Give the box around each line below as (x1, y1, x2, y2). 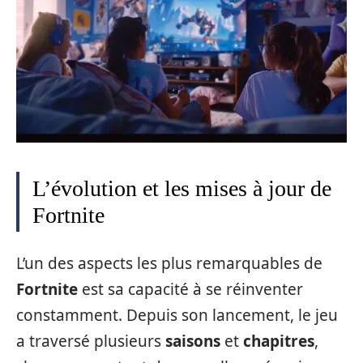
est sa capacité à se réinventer (78, 278, 303, 300)
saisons (165, 330, 220, 352)
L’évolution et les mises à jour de (32, 176, 331, 202)
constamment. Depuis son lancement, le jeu (16, 304, 338, 326)
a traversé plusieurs (16, 330, 165, 352)
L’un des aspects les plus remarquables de (16, 252, 322, 274)
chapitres (243, 330, 314, 352)
